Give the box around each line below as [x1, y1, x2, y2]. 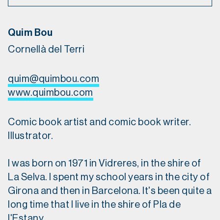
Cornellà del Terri [8, 45, 84, 55]
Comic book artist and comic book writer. [8, 117, 191, 128]
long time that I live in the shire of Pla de [8, 200, 181, 210]
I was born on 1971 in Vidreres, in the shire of [8, 159, 201, 169]
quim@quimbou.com [8, 74, 99, 84]
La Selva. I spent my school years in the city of [8, 172, 210, 183]
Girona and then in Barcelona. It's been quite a [8, 186, 212, 196]
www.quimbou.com [8, 88, 93, 98]
